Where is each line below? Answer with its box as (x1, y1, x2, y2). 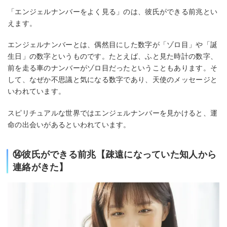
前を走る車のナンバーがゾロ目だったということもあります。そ (8, 64, 218, 72)
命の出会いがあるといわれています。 (8, 120, 131, 129)
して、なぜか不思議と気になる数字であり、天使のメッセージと (8, 75, 218, 84)
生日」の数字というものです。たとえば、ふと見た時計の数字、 (8, 52, 218, 61)
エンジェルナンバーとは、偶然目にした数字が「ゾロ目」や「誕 (8, 41, 218, 49)
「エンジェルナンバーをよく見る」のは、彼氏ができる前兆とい (8, 7, 218, 16)
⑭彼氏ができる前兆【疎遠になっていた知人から (13, 149, 217, 160)
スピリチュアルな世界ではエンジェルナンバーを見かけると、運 (8, 108, 218, 117)
